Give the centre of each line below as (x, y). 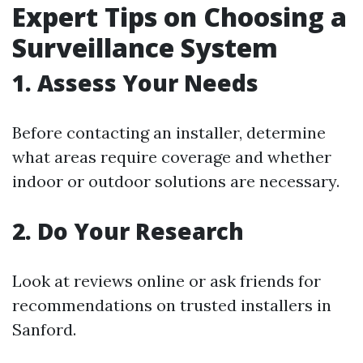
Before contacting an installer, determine (169, 132)
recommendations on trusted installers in (172, 305)
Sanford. (44, 329)
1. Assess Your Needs (135, 83)
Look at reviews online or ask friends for (167, 281)
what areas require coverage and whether (172, 157)
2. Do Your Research (128, 231)
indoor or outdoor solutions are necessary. (176, 181)
